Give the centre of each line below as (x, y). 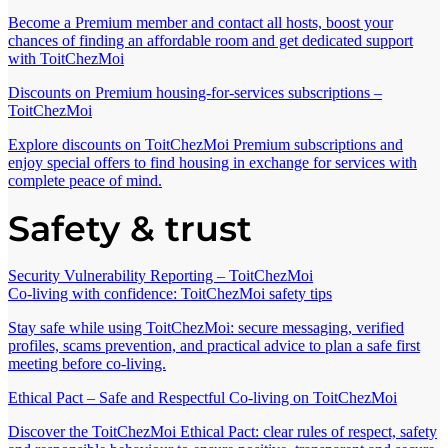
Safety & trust (130, 229)
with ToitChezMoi (66, 59)
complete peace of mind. (85, 181)
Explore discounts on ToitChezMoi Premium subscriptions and (205, 145)
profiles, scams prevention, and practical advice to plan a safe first (214, 346)
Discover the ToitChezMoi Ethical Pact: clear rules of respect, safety (222, 432)
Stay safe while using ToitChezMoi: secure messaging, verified (206, 328)
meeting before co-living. (87, 364)
